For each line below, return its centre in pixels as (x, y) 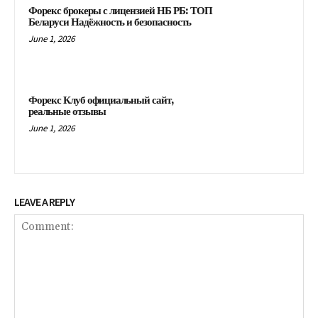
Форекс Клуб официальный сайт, (101, 100)
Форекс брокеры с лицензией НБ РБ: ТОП (120, 11)
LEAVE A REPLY (44, 202)
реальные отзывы (67, 111)
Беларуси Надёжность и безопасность (110, 23)
